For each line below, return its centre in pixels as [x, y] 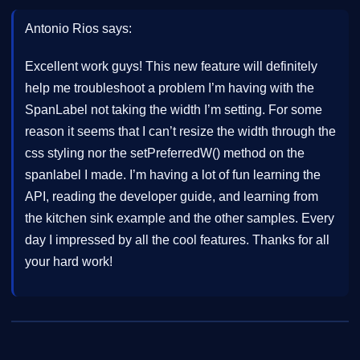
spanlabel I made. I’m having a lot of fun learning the [173, 174]
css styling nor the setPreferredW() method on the [165, 153]
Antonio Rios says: [78, 28]
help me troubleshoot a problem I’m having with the [170, 88]
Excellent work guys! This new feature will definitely [171, 66]
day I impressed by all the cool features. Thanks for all [177, 239]
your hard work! [69, 261]
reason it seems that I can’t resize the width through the [180, 131]
